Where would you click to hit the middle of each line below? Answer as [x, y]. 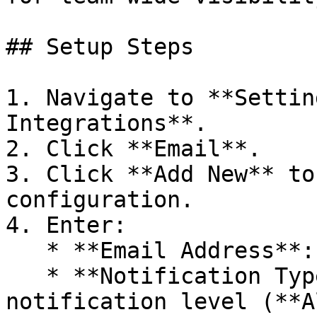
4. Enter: [66, 225]
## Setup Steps [100, 47]
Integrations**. [106, 123]
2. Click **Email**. [133, 149]
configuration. [100, 200]
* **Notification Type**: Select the [26, 276]
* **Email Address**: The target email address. [26, 250]
